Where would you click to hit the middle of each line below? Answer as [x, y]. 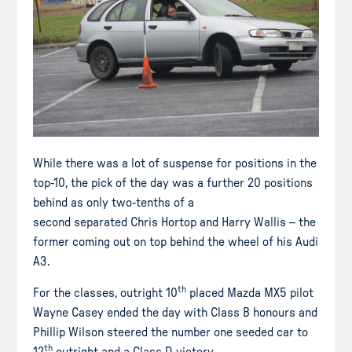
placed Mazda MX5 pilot [250, 293]
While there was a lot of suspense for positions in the [175, 164]
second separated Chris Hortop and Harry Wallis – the [175, 223]
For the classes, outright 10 [106, 293]
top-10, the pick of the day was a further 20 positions [173, 183]
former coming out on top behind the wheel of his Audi [176, 242]
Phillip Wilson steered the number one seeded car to [171, 332]
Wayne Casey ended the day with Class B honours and [176, 312]
